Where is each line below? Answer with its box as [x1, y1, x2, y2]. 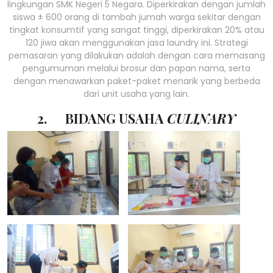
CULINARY [167, 109, 236, 127]
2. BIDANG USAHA [37, 109, 167, 127]
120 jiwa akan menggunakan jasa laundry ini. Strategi [25, 37, 248, 49]
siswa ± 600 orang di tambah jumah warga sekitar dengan [12, 11, 261, 24]
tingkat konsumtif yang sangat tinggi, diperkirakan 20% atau [9, 24, 264, 37]
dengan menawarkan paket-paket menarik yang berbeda [13, 75, 260, 88]
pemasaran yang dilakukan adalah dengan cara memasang [8, 49, 265, 62]
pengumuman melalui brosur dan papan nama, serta [23, 62, 250, 75]
